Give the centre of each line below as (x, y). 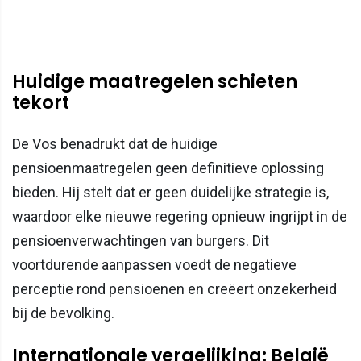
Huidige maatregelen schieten (155, 81)
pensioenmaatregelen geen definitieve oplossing (168, 168)
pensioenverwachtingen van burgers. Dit (141, 240)
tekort (41, 102)
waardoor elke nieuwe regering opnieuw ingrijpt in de (180, 216)
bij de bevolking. (63, 313)
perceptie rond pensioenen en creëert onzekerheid (174, 288)
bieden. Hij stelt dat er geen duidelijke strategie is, (170, 192)
